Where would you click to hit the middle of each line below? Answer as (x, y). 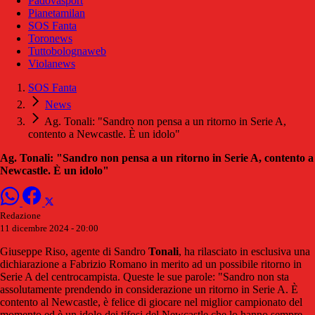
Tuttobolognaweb (67, 51)
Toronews (50, 39)
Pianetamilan (57, 13)
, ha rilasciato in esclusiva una (244, 252)
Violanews (52, 64)
